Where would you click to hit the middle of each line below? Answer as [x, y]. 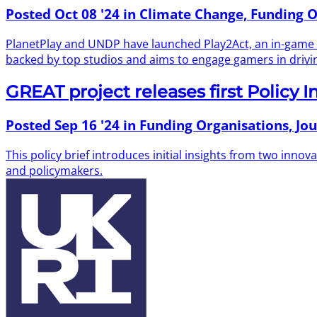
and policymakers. [54, 170]
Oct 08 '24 [87, 14]
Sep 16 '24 [87, 125]
